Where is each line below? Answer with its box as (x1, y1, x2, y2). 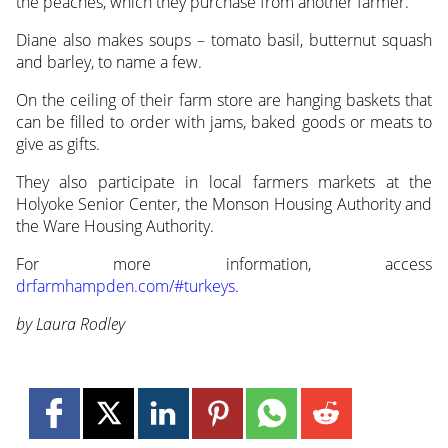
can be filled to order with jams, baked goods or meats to (15, 111, 433, 134)
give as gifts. (15, 133, 100, 156)
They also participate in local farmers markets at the (15, 171, 433, 194)
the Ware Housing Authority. (15, 215, 214, 238)
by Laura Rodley (15, 313, 125, 336)
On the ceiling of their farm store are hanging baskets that (15, 89, 433, 112)
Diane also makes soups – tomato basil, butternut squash (15, 29, 433, 52)
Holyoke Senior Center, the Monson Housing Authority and (15, 193, 433, 216)
